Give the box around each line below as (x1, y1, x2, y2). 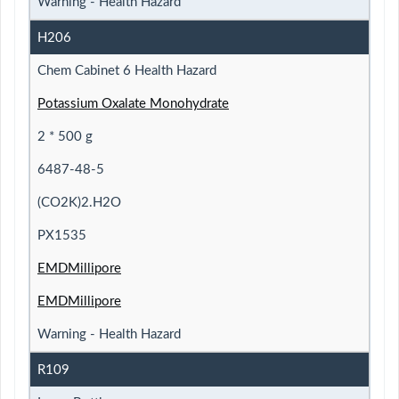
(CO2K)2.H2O (37, 195, 121, 209)
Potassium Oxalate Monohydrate (37, 96, 229, 110)
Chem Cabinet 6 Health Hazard (37, 63, 216, 77)
